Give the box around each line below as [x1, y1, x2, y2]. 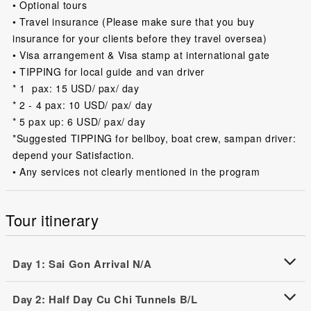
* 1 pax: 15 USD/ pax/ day [12, 81, 140, 95]
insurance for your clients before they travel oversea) [12, 31, 267, 45]
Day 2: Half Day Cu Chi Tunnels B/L [12, 291, 198, 307]
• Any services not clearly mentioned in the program [12, 164, 260, 178]
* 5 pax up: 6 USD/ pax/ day [12, 114, 146, 128]
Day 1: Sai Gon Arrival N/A [12, 255, 152, 271]
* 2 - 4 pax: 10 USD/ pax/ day [12, 97, 153, 112]
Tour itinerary [6, 208, 99, 230]
